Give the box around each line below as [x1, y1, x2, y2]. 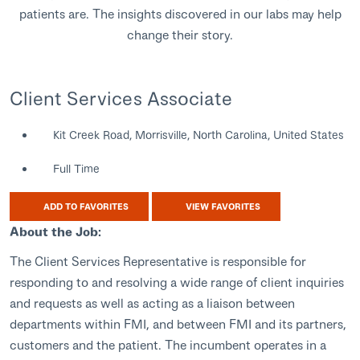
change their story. [127, 26, 233, 42]
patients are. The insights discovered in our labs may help [18, 5, 342, 21]
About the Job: [10, 223, 101, 239]
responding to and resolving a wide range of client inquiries [10, 274, 344, 290]
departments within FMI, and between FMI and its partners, [10, 316, 346, 332]
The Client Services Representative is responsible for [10, 253, 306, 269]
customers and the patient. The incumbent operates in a [10, 337, 326, 353]
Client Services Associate [10, 87, 232, 110]
